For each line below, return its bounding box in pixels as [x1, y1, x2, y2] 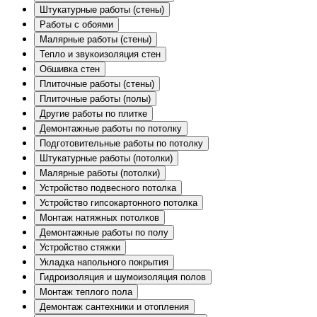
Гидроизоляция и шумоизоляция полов [40, 271, 206, 282]
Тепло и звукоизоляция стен [40, 48, 161, 59]
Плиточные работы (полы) [40, 93, 151, 104]
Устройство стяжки [40, 241, 120, 253]
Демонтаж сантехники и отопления [40, 301, 189, 312]
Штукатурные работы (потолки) [40, 152, 173, 163]
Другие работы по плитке [40, 108, 147, 119]
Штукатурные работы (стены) [40, 4, 164, 15]
